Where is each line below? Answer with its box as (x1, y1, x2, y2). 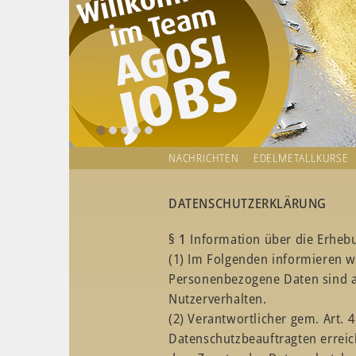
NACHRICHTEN (168, 150, 239, 165)
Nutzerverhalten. (168, 289, 267, 308)
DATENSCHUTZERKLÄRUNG (168, 194, 327, 212)
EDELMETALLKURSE (253, 150, 349, 165)
